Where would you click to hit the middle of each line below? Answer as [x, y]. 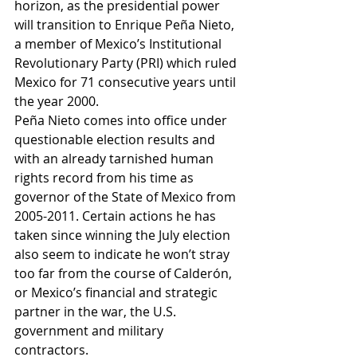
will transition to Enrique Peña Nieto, [126, 25]
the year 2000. [58, 101]
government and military [90, 331]
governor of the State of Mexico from [127, 197]
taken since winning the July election [124, 235]
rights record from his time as [106, 178]
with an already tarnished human [116, 159]
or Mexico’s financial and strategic [118, 292]
